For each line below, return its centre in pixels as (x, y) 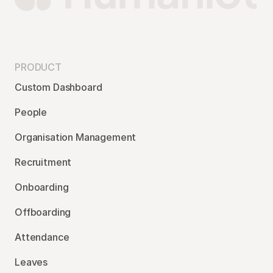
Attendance (42, 237)
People (31, 112)
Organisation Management (76, 137)
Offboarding (43, 212)
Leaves (31, 262)
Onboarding (42, 187)
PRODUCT (38, 67)
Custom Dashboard (58, 87)
